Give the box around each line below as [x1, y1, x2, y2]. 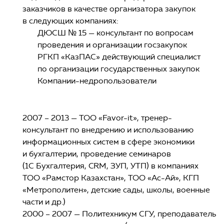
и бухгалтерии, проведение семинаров [22, 149, 171, 159]
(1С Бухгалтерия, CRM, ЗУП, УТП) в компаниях [22, 161, 198, 171]
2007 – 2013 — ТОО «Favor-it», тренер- [22, 113, 172, 123]
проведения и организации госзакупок [37, 40, 187, 50]
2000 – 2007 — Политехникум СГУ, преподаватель [22, 209, 216, 219]
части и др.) [22, 197, 65, 207]
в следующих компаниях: [22, 16, 118, 26]
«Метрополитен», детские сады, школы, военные [22, 185, 210, 195]
